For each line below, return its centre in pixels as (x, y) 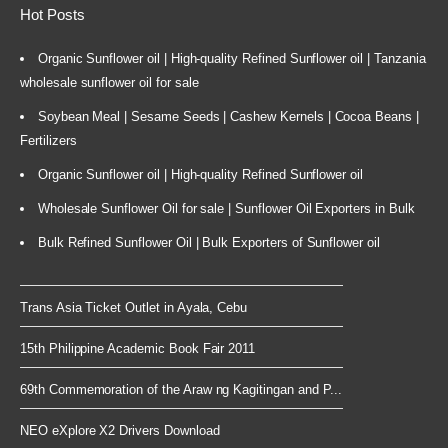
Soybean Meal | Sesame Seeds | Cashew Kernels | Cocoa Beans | (228, 117)
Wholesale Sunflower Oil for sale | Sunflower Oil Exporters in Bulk (226, 209)
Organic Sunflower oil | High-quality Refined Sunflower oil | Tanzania (231, 59)
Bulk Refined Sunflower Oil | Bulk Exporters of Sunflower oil (208, 243)
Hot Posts (52, 14)
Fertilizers (48, 141)
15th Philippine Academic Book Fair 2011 (138, 349)
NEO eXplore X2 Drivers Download (120, 431)
